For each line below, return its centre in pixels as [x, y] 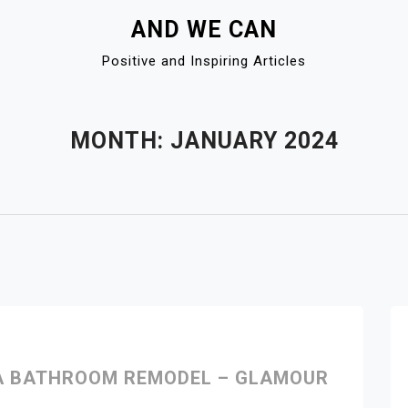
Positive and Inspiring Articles [204, 61]
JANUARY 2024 [254, 141]
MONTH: [120, 141]
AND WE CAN [204, 30]
